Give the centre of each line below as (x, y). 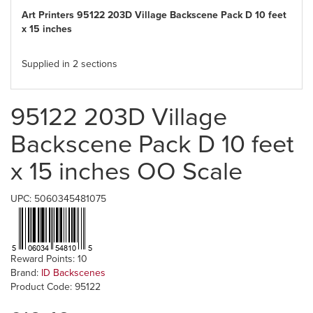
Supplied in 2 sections (70, 64)
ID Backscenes (73, 273)
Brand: (26, 273)
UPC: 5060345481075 (58, 199)
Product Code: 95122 (56, 287)
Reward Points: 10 (49, 259)
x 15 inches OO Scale (126, 172)
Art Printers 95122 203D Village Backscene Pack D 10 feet (154, 15)
